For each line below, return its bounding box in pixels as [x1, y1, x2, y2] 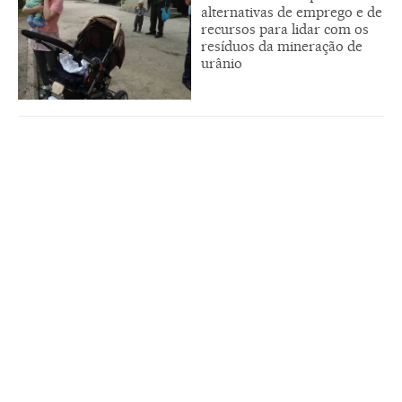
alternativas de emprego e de [201, 4, 382, 22]
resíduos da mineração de [201, 38, 363, 56]
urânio [201, 55, 242, 73]
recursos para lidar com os [201, 21, 369, 39]
